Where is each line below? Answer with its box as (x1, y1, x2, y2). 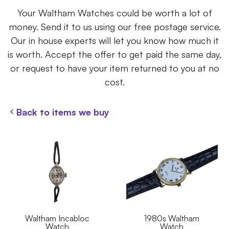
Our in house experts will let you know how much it (10, 34, 219, 46)
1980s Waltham (144, 213, 199, 223)
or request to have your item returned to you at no (10, 62, 219, 74)
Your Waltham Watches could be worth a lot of (17, 7, 212, 18)
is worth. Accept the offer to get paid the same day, (7, 48, 222, 60)
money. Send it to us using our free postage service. (8, 20, 221, 32)
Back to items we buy (16, 106, 109, 118)
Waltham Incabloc (25, 213, 89, 223)
